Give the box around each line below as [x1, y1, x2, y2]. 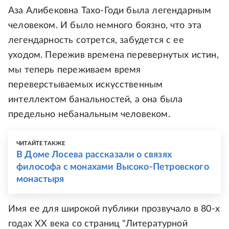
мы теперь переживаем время [8, 65, 141, 75]
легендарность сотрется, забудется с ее [8, 36, 184, 45]
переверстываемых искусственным [8, 80, 163, 90]
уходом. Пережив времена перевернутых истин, [8, 51, 219, 60]
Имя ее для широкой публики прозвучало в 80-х [8, 204, 220, 214]
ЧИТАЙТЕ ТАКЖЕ [16, 141, 65, 147]
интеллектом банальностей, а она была [8, 95, 183, 105]
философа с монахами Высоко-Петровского [16, 163, 209, 172]
